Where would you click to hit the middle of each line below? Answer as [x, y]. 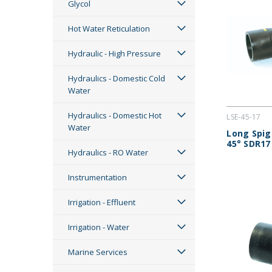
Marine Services [98, 252]
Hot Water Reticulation [109, 29]
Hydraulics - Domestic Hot [115, 115]
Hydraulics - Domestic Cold [117, 78]
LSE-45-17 [244, 117]
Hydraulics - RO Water [108, 152]
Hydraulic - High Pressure [114, 53]
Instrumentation [97, 177]
